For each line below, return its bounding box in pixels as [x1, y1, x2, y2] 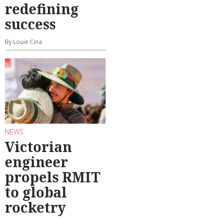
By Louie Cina [5, 37, 42, 46]
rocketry [5, 198, 66, 217]
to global [5, 183, 67, 202]
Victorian [5, 137, 72, 156]
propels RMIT [5, 168, 101, 187]
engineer [5, 153, 68, 172]
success [5, 14, 56, 33]
